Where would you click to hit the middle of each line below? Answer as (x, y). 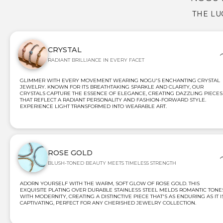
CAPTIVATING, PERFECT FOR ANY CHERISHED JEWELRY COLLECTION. (108, 203)
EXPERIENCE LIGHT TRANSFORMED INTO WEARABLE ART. (93, 106)
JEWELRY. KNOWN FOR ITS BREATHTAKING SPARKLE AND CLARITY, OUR (112, 87)
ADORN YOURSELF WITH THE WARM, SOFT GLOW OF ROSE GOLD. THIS (110, 183)
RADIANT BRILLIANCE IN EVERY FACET (96, 60)
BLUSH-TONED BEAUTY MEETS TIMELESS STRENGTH (112, 163)
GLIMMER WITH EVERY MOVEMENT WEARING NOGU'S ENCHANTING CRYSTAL (120, 80)
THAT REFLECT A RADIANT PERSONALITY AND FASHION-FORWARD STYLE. (113, 100)
